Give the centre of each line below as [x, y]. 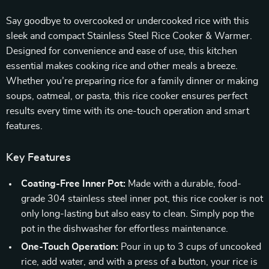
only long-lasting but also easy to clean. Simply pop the [138, 214]
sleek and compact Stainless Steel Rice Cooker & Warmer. [129, 36]
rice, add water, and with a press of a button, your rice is [139, 262]
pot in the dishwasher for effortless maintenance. [125, 229]
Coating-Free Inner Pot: [73, 184]
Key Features [38, 158]
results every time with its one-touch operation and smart [128, 111]
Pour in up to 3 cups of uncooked [190, 247]
